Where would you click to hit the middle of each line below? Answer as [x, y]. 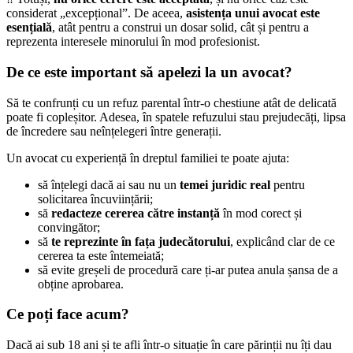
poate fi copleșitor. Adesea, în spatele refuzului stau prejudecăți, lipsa [176, 117]
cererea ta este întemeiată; [101, 255]
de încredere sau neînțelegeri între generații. [114, 131]
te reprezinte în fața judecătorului [141, 241]
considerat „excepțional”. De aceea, [96, 13]
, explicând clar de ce [282, 241]
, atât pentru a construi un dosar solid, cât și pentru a [180, 28]
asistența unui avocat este [253, 13]
